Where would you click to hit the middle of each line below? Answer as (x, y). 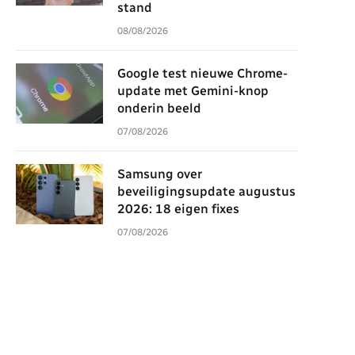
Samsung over (160, 174)
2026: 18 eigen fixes (178, 209)
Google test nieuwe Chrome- (202, 73)
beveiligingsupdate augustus (206, 191)
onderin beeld (159, 108)
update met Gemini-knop (193, 91)
